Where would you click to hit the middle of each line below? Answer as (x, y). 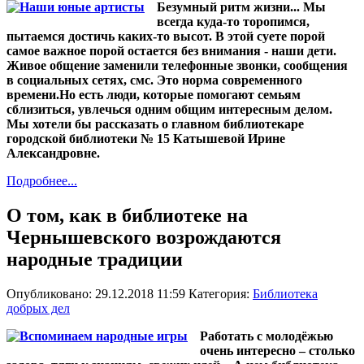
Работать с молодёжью (266, 336)
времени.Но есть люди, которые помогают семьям (154, 95)
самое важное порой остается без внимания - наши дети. (171, 51)
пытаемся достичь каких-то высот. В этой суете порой (166, 37)
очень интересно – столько (277, 350)
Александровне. (53, 154)
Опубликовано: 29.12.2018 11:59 (97, 293)
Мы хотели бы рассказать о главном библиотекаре (155, 124)
